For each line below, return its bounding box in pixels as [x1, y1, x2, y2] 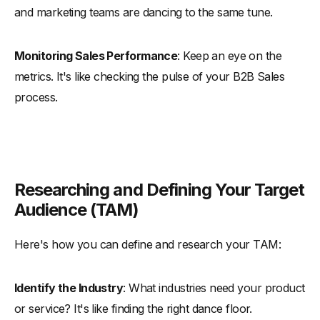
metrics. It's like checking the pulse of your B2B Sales [14, 69, 285, 84]
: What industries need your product [123, 280, 305, 295]
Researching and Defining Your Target [14, 179, 305, 200]
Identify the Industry [14, 280, 124, 295]
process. [14, 89, 58, 104]
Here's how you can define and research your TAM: [14, 236, 281, 251]
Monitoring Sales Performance [14, 48, 178, 63]
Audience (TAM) [14, 199, 139, 220]
